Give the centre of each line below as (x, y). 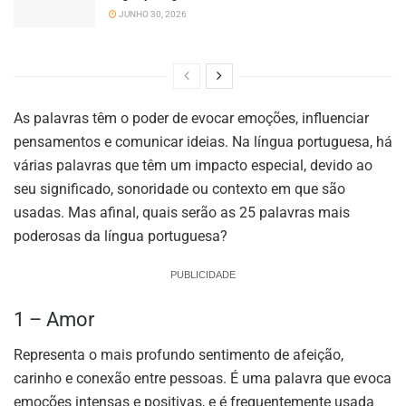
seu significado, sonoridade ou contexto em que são (179, 189)
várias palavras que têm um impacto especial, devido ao (193, 166)
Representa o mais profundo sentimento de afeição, (179, 354)
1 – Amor (54, 320)
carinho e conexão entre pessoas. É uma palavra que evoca (203, 378)
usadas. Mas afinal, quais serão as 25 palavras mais (182, 213)
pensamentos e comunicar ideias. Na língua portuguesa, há (203, 142)
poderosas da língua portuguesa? (121, 237)
